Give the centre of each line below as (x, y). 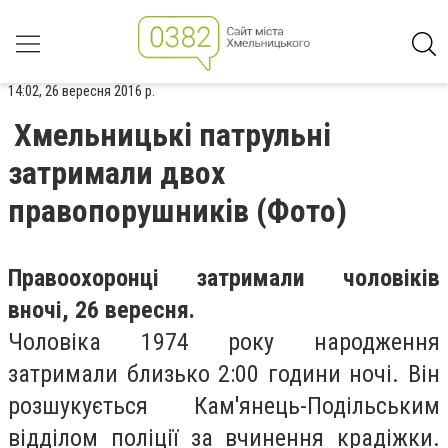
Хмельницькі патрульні (172, 135)
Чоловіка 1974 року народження (224, 342)
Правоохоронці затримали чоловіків (224, 278)
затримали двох (116, 173)
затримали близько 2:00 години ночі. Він (224, 374)
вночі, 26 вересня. (101, 310)
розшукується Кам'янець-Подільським (224, 406)
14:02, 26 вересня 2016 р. (81, 91)
